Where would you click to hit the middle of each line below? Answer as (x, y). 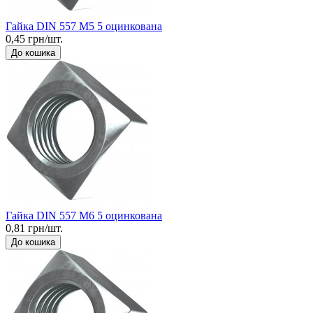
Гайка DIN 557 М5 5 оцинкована (84, 26)
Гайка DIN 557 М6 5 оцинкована (84, 215)
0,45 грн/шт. (34, 38)
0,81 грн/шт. (34, 228)
